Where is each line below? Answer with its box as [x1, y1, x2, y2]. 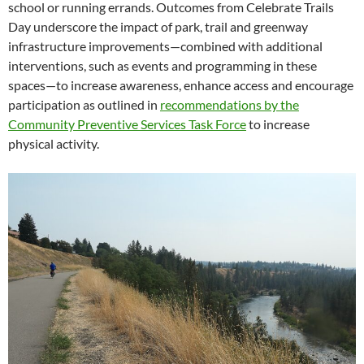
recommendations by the [160, 97, 299, 112]
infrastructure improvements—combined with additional [8, 38, 323, 54]
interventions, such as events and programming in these [8, 58, 317, 73]
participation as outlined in [8, 97, 160, 112]
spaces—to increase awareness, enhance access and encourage [8, 77, 353, 93]
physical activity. [8, 136, 99, 151]
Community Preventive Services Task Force [8, 116, 246, 132]
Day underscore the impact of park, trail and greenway [8, 19, 308, 34]
